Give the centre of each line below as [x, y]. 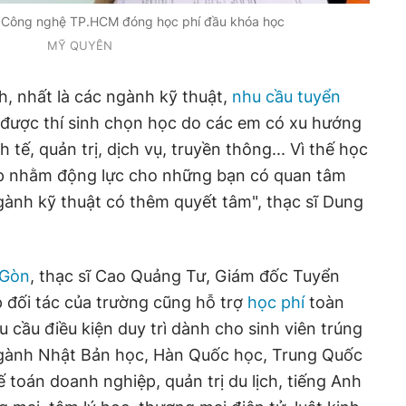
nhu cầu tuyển [286, 97]
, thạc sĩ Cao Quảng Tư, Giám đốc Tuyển [185, 276]
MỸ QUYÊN [80, 45]
